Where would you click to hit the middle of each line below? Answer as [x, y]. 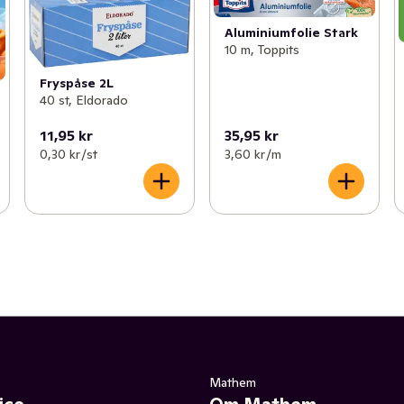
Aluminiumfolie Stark [291, 33]
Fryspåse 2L [76, 83]
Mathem [233, 382]
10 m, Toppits [262, 50]
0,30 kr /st [68, 154]
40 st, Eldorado [83, 100]
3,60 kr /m [252, 154]
